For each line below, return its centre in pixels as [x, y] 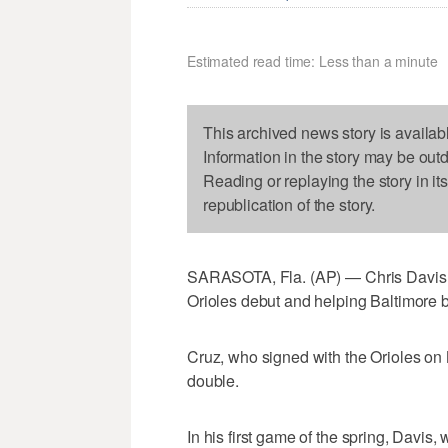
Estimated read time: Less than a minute [312, 61]
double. [213, 381]
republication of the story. [289, 205]
